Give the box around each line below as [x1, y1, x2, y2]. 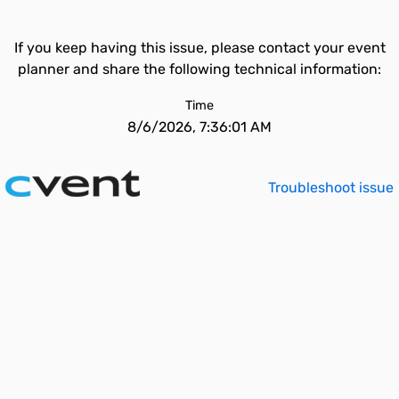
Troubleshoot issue [268, 179, 394, 196]
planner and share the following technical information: [18, 61, 381, 77]
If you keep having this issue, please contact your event [13, 39, 386, 56]
